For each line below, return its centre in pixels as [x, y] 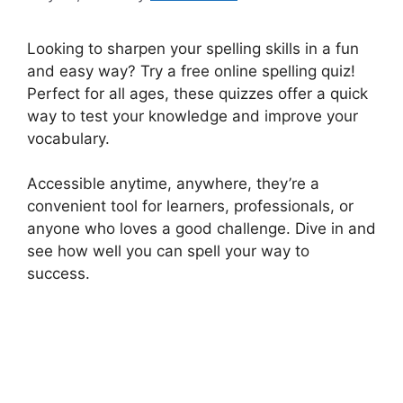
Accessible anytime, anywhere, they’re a [173, 184]
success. [58, 274]
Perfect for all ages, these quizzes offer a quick [197, 93]
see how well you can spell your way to [168, 251]
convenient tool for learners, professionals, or [190, 206]
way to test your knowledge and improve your [193, 116]
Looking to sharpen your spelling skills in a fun [193, 48]
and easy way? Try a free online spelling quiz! [191, 71]
